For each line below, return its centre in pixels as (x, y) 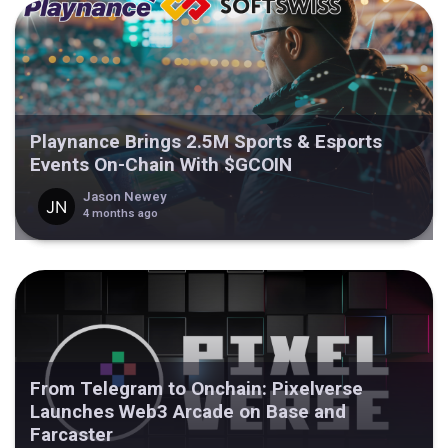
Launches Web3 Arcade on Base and (188, 412)
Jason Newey (124, 196)
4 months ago (120, 213)
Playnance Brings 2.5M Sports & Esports (206, 142)
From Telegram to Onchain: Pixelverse (196, 389)
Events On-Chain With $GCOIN (161, 165)
